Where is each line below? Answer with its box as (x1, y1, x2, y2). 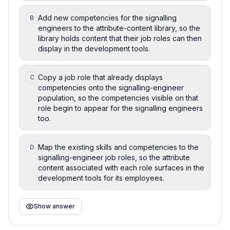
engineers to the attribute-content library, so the (38, 23, 200, 32)
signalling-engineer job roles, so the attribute (38, 152, 190, 162)
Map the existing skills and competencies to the (38, 142, 199, 151)
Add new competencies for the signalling (38, 13, 177, 22)
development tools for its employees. (38, 173, 164, 182)
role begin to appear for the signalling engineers (38, 103, 203, 112)
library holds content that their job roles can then (38, 33, 202, 43)
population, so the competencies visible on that (38, 93, 198, 102)
